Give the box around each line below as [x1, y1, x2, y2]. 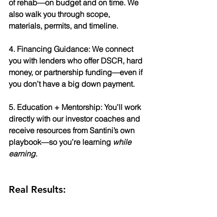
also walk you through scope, [9, 9, 112, 19]
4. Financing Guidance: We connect [9, 44, 135, 54]
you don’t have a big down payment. [9, 79, 135, 89]
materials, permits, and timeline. [9, 21, 118, 31]
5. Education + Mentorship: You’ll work [9, 102, 143, 112]
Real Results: [9, 184, 66, 196]
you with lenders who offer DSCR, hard [9, 56, 144, 66]
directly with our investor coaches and [9, 114, 142, 124]
